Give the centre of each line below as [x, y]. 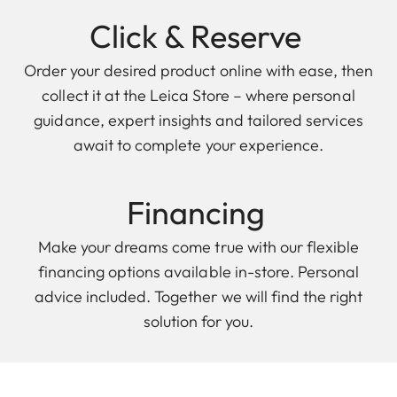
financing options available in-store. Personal [198, 271]
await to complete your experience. [198, 144]
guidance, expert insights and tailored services [198, 120]
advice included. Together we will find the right [198, 296]
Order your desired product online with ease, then [198, 70]
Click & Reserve [198, 35]
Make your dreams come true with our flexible [198, 246]
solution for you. [198, 321]
